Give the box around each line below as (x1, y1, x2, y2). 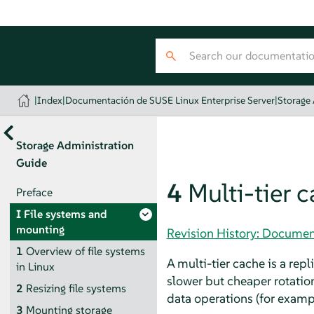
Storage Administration (15, 138, 134, 152)
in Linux (15, 259, 55, 274)
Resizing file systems (25, 280, 126, 296)
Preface (15, 184, 53, 200)
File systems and (23, 206, 107, 221)
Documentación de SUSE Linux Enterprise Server (65, 94, 275, 107)
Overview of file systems (25, 243, 145, 259)
